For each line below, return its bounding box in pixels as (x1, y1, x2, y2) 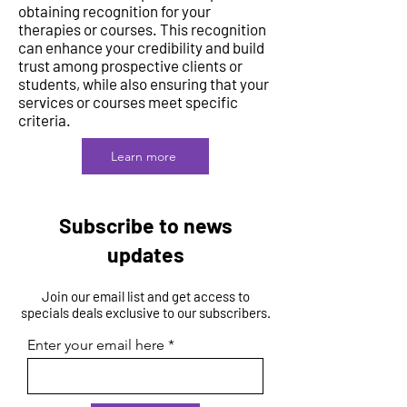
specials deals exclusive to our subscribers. (20, 304, 271, 321)
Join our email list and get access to (41, 288, 250, 304)
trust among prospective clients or (18, 56, 243, 74)
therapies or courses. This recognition (18, 20, 266, 38)
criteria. (18, 111, 71, 129)
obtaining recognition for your (18, 2, 211, 20)
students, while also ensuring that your (18, 74, 269, 93)
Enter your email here (27, 336, 164, 353)
